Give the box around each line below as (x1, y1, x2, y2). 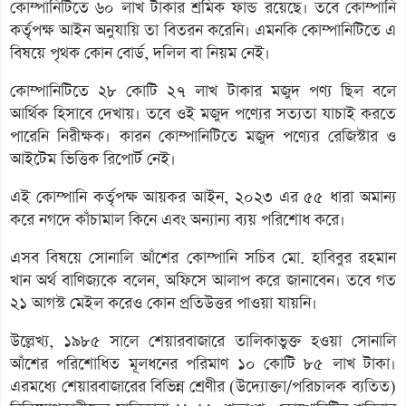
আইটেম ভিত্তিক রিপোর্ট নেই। (10, 148, 176, 170)
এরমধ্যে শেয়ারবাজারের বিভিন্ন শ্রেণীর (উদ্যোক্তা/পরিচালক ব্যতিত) (10, 375, 396, 398)
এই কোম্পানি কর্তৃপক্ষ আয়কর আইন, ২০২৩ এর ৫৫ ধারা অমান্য (10, 186, 396, 208)
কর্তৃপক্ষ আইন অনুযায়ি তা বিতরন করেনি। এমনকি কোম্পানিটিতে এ (10, 19, 396, 42)
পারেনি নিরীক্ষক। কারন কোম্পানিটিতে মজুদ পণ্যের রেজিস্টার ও (10, 125, 396, 148)
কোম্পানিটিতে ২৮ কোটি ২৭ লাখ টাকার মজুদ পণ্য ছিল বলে (10, 80, 396, 102)
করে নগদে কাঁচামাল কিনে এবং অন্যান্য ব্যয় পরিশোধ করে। (10, 208, 345, 231)
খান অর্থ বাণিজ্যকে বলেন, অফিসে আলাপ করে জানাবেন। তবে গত (10, 269, 396, 292)
